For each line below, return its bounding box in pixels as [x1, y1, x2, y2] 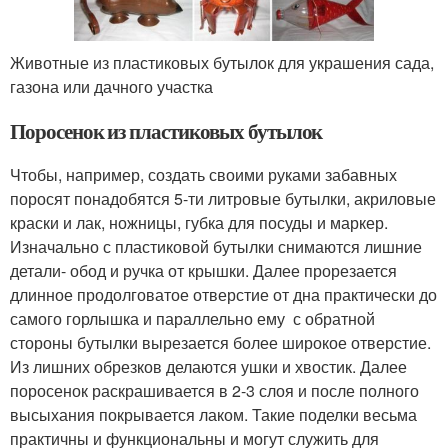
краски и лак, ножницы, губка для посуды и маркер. [10, 210, 388, 234]
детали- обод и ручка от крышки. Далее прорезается [10, 258, 397, 282]
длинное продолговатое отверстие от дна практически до [10, 282, 437, 306]
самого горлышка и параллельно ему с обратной [10, 306, 375, 330]
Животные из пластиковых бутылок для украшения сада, [10, 50, 434, 74]
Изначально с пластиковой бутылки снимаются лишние [10, 234, 422, 258]
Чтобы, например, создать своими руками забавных [10, 162, 397, 186]
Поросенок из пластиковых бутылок [10, 115, 323, 146]
